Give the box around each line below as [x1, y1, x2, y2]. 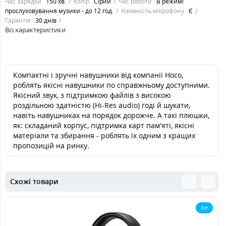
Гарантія [5, 16, 31, 25]
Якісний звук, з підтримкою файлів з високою [13, 90, 171, 100]
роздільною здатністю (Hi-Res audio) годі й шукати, [13, 100, 190, 110]
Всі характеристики [5, 25, 66, 34]
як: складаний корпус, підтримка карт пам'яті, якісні [13, 121, 194, 130]
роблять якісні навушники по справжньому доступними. [13, 80, 210, 90]
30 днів [35, 16, 56, 25]
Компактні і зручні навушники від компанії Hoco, [13, 70, 183, 80]
